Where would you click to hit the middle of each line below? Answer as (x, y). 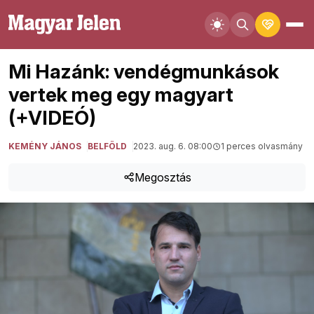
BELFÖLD (107, 146)
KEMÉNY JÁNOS (45, 146)
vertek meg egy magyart (121, 95)
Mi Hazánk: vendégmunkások (144, 71)
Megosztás (163, 177)
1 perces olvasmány (262, 146)
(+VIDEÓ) (52, 118)
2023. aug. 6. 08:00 (173, 146)
